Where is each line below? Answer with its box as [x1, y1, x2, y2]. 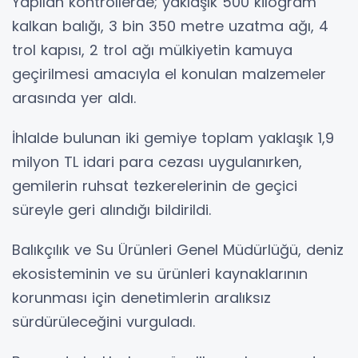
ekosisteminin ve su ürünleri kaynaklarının [12, 263, 308, 284]
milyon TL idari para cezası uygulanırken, [12, 151, 302, 172]
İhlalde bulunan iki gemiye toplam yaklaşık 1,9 [12, 127, 334, 148]
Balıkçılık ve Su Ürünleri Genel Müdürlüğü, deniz [12, 239, 344, 260]
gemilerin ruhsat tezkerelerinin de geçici [12, 175, 297, 196]
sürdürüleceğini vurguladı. [12, 311, 195, 332]
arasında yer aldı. [12, 87, 136, 108]
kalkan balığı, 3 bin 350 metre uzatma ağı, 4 [12, 15, 328, 36]
